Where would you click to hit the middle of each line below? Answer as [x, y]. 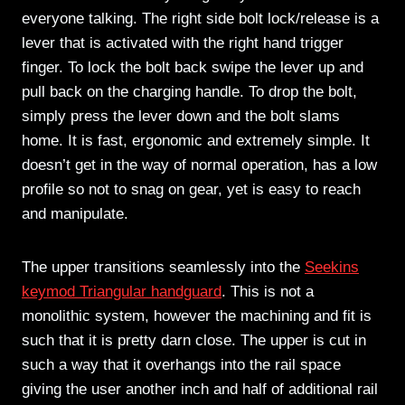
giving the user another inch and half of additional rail [200, 389]
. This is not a [268, 291]
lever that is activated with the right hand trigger [183, 42]
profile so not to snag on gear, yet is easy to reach [191, 189]
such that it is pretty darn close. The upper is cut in [194, 340]
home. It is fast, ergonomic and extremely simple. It [196, 140]
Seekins [332, 267]
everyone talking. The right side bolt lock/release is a [200, 18]
